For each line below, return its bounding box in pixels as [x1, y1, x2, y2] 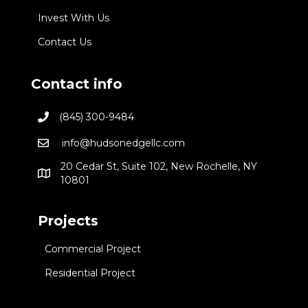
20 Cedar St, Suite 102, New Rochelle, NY [60, 159, 257, 173]
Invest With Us [37, 11, 109, 24]
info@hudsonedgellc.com [58, 136, 185, 149]
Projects [37, 212, 98, 229]
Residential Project [44, 266, 135, 279]
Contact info [30, 75, 122, 92]
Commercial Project [44, 242, 141, 255]
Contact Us [37, 35, 91, 48]
